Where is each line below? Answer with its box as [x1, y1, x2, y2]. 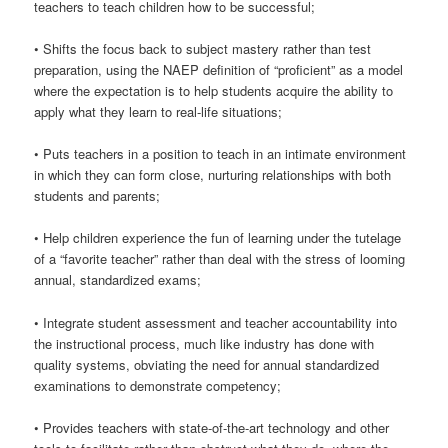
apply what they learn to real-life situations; [34, 102, 283, 122]
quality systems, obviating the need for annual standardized [34, 354, 380, 374]
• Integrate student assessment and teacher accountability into [34, 312, 398, 332]
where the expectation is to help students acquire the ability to [34, 81, 394, 101]
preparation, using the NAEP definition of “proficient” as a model [34, 60, 404, 80]
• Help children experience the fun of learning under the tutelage [34, 228, 402, 248]
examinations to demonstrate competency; [34, 375, 282, 395]
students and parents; [34, 186, 161, 206]
